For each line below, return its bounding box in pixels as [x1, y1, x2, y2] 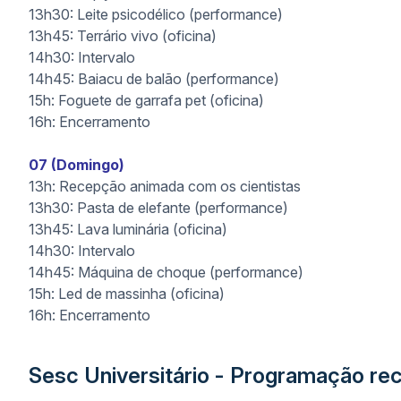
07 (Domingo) [29, 156, 124, 174]
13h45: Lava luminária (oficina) [29, 220, 227, 238]
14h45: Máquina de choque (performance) [29, 263, 303, 281]
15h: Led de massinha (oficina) [29, 285, 225, 303]
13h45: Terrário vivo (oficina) [29, 27, 217, 45]
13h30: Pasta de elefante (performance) [29, 199, 288, 217]
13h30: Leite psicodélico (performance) [29, 5, 283, 23]
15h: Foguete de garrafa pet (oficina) [29, 91, 264, 109]
